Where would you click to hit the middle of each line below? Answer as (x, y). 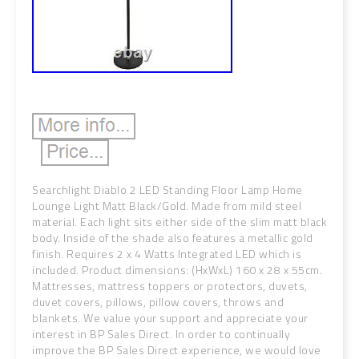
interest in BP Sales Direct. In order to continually (161, 334)
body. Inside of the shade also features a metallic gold (173, 238)
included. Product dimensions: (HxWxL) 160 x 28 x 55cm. (177, 270)
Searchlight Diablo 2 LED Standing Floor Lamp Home (167, 190)
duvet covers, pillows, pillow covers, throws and (158, 302)
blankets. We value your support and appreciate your (170, 318)
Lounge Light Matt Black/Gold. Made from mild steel (167, 206)
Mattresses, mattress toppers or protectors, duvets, (170, 286)
